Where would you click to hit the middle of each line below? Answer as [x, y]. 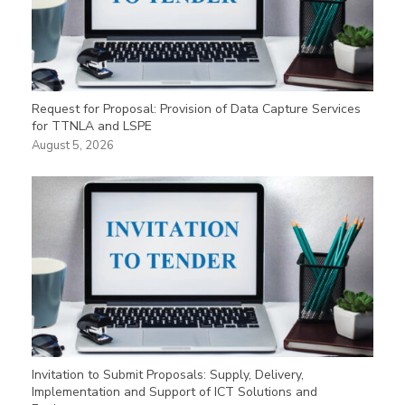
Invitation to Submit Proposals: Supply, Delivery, [168, 375]
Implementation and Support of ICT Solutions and [174, 392]
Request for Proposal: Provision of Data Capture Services [196, 109]
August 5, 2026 [73, 146]
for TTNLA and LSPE [92, 127]
